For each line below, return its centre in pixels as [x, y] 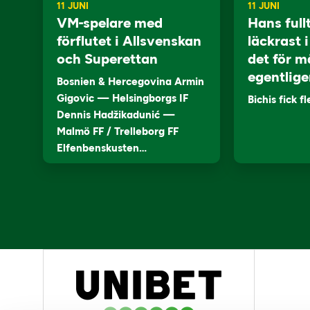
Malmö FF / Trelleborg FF [118, 131]
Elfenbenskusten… [102, 148]
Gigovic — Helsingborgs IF [122, 98]
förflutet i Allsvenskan [129, 41]
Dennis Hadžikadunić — [116, 115]
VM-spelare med [110, 23]
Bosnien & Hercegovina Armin [130, 82]
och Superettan [107, 59]
